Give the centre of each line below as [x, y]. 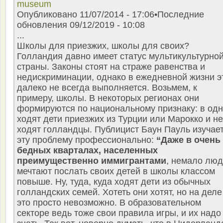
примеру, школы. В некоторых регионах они [108, 98]
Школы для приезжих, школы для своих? [103, 46]
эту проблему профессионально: [87, 140]
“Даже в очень [188, 140]
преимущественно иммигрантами [92, 161]
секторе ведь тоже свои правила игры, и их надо [119, 213]
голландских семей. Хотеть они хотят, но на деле [119, 192]
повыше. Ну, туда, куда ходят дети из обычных [114, 182]
